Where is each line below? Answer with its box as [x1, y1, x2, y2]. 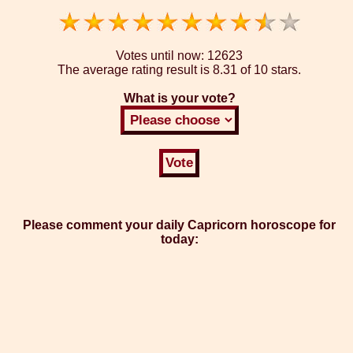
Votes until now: [116, 49, 207, 63]
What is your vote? [123, 91, 236, 106]
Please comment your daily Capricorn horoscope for [23, 218, 336, 232]
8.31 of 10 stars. [213, 63, 301, 77]
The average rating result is [58, 63, 213, 77]
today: [160, 232, 199, 247]
